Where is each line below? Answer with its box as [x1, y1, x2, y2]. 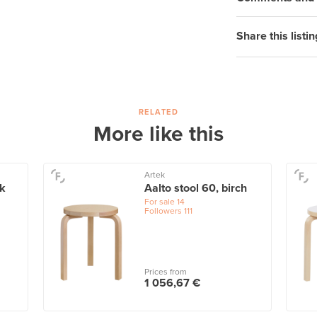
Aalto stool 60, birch [144, 180, 247, 195]
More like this [93, 120, 224, 147]
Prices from [144, 267, 187, 277]
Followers [144, 205, 182, 216]
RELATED [138, 107, 178, 117]
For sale [144, 196, 175, 207]
